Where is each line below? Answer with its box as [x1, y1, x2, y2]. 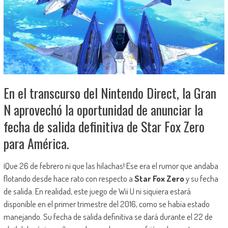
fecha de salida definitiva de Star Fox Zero [3, 117, 205, 137]
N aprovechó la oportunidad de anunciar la [3, 100, 203, 120]
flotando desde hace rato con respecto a [3, 173, 134, 184]
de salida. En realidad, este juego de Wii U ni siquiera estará [3, 186, 191, 197]
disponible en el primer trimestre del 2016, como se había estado [3, 198, 210, 210]
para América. [3, 133, 69, 154]
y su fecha [184, 173, 218, 184]
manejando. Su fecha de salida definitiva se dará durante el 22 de [3, 211, 213, 222]
